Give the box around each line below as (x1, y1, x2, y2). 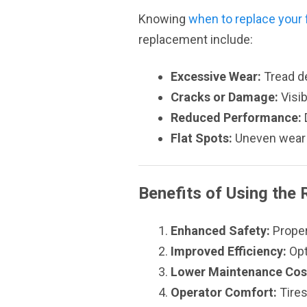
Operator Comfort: (171, 285, 277, 299)
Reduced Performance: (171, 110, 302, 125)
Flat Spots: (171, 131, 232, 145)
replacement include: (138, 32, 253, 47)
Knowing (138, 12, 188, 26)
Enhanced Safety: (171, 223, 270, 238)
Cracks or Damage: (171, 90, 278, 104)
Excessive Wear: (171, 69, 261, 84)
